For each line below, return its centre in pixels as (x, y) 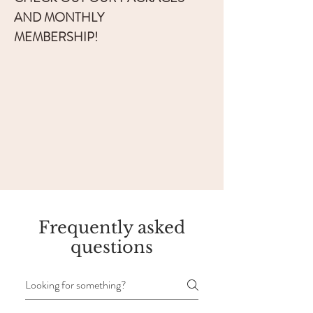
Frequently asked (112, 227)
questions (112, 247)
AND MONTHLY (59, 17)
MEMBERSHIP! (56, 37)
